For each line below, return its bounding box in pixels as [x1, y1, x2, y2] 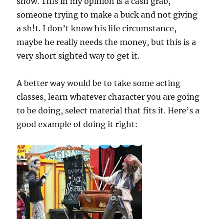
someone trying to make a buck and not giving [17, 10, 198, 20]
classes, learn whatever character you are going [17, 92, 200, 102]
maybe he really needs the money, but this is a [17, 37, 197, 47]
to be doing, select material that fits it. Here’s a [17, 106, 200, 115]
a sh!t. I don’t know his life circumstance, [17, 23, 177, 33]
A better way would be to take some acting [17, 78, 181, 88]
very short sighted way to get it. [17, 51, 140, 61]
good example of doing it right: [17, 119, 138, 129]
